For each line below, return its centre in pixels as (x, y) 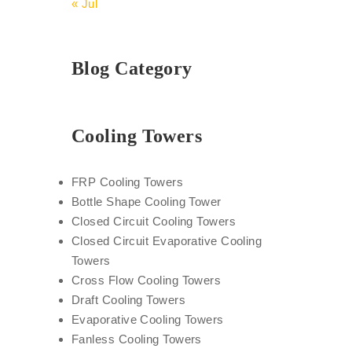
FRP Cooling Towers (128, 182)
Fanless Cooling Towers (137, 339)
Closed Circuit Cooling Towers (154, 221)
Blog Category (132, 68)
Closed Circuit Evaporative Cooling (167, 241)
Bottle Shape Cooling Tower (147, 202)
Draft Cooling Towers (128, 300)
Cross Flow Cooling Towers (147, 280)
